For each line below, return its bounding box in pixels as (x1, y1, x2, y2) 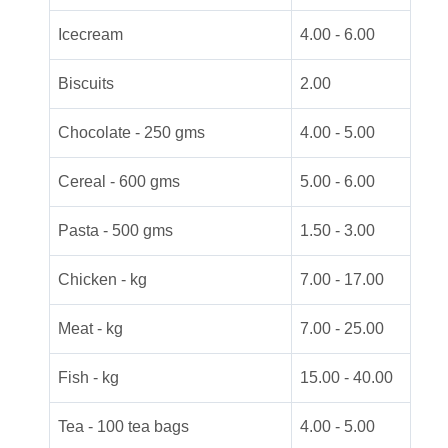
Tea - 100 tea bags (58, 417, 189, 435)
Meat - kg (58, 319, 123, 337)
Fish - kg (58, 368, 119, 386)
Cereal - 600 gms (58, 172, 180, 190)
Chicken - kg (58, 270, 147, 288)
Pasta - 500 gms (58, 221, 173, 239)
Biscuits (58, 74, 114, 92)
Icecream (58, 25, 123, 43)
